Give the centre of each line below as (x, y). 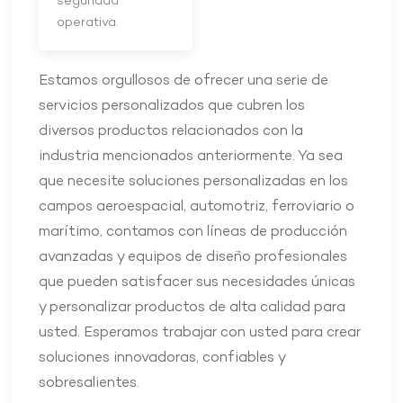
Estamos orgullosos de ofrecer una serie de (184, 81)
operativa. (88, 23)
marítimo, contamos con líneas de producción (193, 233)
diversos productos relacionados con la (171, 132)
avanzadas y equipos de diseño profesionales (193, 258)
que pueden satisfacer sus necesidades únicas (197, 283)
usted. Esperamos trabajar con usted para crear (200, 333)
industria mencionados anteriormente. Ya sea (191, 157)
